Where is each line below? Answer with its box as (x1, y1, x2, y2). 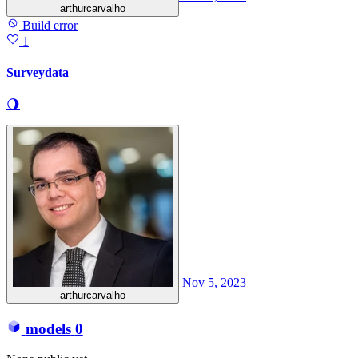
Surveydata (6, 65, 69, 79)
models (25, 320, 71, 337)
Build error (19, 18, 78, 32)
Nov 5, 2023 (182, 276, 246, 290)
